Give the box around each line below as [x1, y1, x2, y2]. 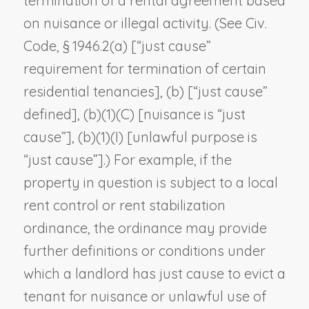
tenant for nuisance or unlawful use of [23, 287, 266, 305]
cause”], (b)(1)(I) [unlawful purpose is [23, 128, 257, 146]
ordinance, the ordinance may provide [23, 219, 267, 237]
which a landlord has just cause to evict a [23, 264, 286, 282]
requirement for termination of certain [23, 59, 266, 77]
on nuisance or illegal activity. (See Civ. [23, 14, 267, 32]
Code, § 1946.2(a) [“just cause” [23, 37, 211, 54]
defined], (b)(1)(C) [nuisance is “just [23, 105, 246, 123]
